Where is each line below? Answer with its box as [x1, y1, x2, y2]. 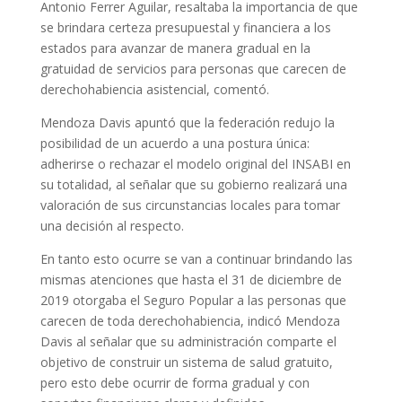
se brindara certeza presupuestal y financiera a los [39, 18, 331, 36]
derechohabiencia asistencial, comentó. [39, 80, 269, 98]
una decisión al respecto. [39, 216, 184, 234]
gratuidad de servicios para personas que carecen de [39, 59, 346, 77]
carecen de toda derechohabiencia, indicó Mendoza [39, 311, 340, 329]
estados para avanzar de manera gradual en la [39, 39, 310, 57]
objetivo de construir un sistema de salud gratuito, [39, 353, 333, 371]
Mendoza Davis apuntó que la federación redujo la [39, 113, 335, 131]
